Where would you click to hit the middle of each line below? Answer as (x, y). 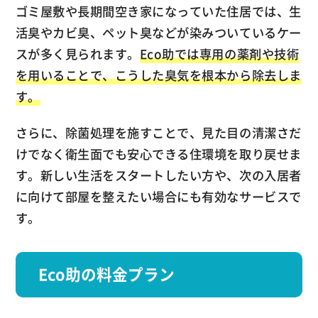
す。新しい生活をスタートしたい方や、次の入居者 (158, 176)
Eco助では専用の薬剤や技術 (219, 54)
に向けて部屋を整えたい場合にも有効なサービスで (158, 197)
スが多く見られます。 (77, 54)
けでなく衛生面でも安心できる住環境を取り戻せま (158, 154)
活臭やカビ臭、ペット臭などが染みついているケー (158, 32)
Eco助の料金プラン (107, 274)
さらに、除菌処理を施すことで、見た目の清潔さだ (158, 133)
